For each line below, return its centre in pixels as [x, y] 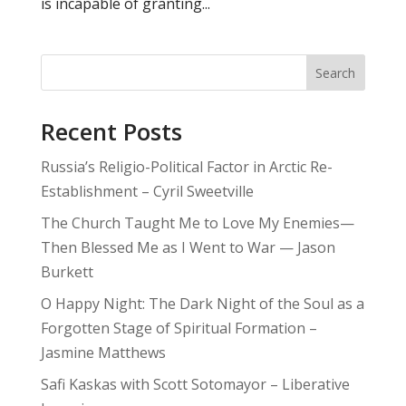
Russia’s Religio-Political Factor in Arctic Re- [186, 167]
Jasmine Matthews [103, 353]
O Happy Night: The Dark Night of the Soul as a [202, 304]
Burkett [67, 272]
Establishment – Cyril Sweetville [147, 192]
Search [336, 73]
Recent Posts [111, 132]
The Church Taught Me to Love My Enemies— [197, 223]
